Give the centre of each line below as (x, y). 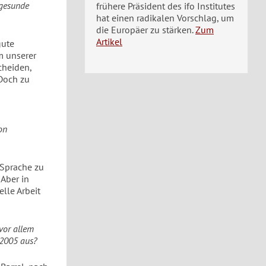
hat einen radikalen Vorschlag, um (165, 18)
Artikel (109, 42)
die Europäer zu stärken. (145, 30)
